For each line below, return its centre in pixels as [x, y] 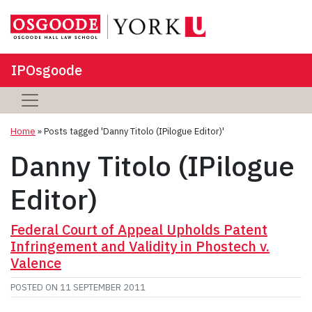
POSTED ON [35, 287]
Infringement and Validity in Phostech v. [140, 246]
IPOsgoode [47, 70]
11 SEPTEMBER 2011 [103, 287]
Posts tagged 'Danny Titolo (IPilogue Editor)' [134, 131]
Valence [36, 263]
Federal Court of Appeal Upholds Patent [139, 229]
